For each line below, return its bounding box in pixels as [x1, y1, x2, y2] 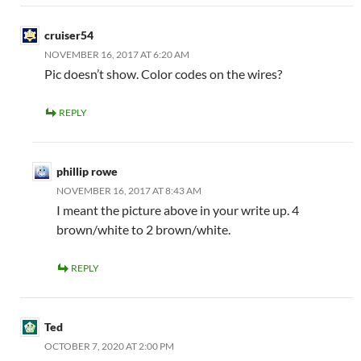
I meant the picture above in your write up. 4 [56, 202, 299, 218]
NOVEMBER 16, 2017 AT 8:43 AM [56, 185, 201, 197]
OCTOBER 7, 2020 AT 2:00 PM [44, 340, 174, 352]
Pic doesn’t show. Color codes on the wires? [44, 66, 282, 81]
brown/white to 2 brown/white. [56, 222, 230, 237]
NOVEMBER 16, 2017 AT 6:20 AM [44, 48, 189, 60]
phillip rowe [56, 164, 118, 178]
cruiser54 [44, 28, 93, 42]
